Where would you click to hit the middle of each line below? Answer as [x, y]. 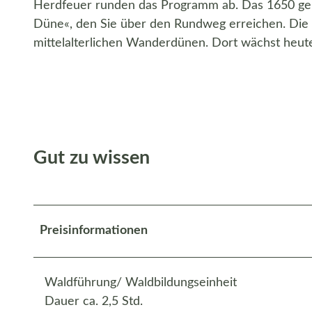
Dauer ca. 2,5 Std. [94, 301]
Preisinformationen [94, 230]
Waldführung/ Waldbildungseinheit [141, 282]
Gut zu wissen [92, 158]
